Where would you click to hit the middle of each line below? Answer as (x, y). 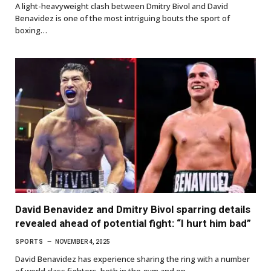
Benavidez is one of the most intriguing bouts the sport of (122, 18)
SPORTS (29, 242)
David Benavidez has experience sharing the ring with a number (132, 259)
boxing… (31, 30)
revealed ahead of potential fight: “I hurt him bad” (133, 224)
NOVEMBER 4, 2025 (83, 242)
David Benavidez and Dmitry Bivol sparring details (133, 210)
